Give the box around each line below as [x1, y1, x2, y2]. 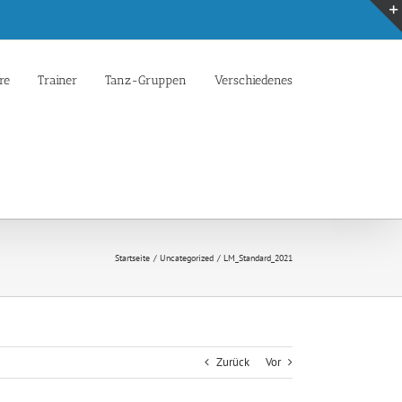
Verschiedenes [214, 72, 293, 88]
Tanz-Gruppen [105, 72, 187, 88]
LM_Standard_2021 [223, 252, 293, 264]
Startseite [115, 252, 150, 264]
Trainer [38, 72, 77, 88]
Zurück [216, 354, 249, 370]
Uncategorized [160, 252, 214, 264]
